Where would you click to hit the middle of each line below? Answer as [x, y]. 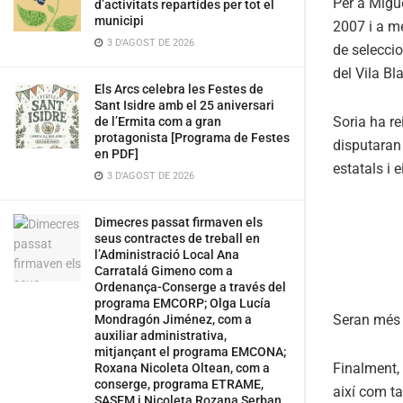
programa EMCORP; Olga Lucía [183, 303]
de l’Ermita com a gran [158, 121]
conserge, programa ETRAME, [179, 384]
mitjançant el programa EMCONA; [190, 352]
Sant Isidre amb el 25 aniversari [184, 105]
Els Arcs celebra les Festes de [179, 89]
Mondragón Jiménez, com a [173, 319]
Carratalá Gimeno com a [164, 271]
